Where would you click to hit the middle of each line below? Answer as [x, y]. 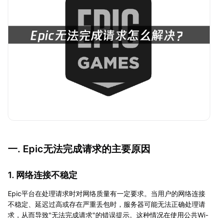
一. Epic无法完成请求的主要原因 [79, 149]
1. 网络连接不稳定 [43, 175]
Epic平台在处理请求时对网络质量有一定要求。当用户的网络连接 [107, 193]
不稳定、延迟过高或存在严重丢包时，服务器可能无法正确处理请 [107, 204]
